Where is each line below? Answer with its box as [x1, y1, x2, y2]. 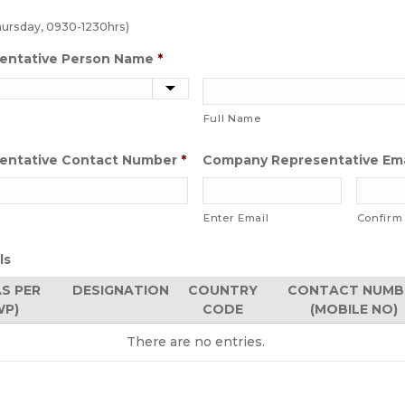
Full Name [202, 112, 261, 126]
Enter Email [203, 212, 269, 225]
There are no [126, 334, 215, 351]
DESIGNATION [72, 282, 169, 299]
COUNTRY [188, 282, 258, 299]
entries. [214, 334, 265, 351]
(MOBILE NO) [310, 301, 398, 318]
